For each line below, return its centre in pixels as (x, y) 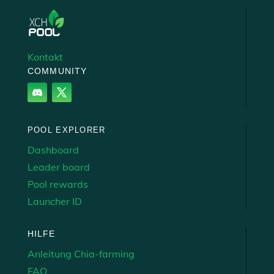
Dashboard (53, 150)
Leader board (58, 167)
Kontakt (45, 57)
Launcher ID (54, 201)
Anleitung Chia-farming (81, 254)
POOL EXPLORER (66, 130)
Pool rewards (57, 184)
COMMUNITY (57, 71)
